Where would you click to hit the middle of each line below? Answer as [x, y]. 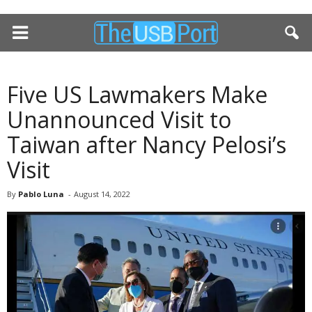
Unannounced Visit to [119, 119]
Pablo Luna [41, 194]
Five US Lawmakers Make [137, 94]
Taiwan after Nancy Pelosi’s [147, 145]
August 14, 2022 [102, 194]
